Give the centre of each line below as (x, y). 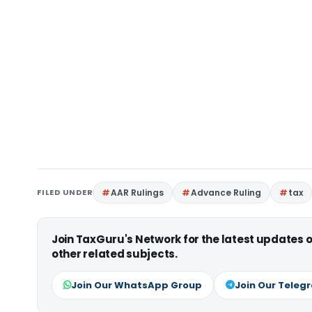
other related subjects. (115, 254)
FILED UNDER (65, 192)
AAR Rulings (138, 193)
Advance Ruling (226, 193)
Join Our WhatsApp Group (136, 285)
